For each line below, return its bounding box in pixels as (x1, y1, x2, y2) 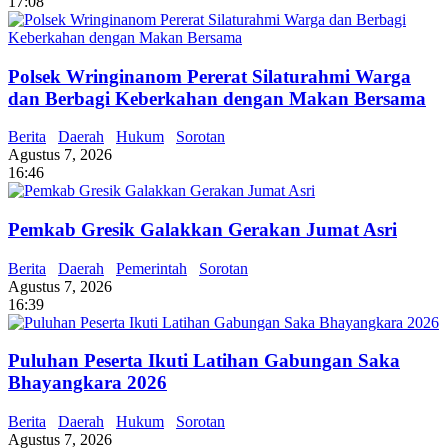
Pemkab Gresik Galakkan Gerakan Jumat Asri (8, 219, 397, 240)
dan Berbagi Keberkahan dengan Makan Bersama (8, 87, 426, 109)
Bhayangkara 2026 (8, 372, 167, 394)
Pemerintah (116, 259, 187, 277)
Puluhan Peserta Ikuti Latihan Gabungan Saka (8, 350, 400, 372)
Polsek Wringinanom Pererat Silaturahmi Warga (8, 65, 411, 87)
